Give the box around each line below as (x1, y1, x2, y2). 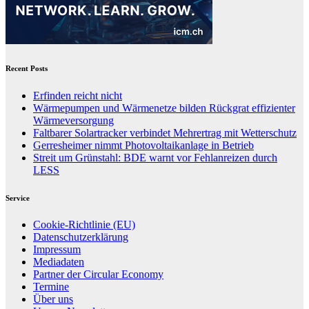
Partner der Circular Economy (33, 268, 163, 281)
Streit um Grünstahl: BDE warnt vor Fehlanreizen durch (33, 151, 277, 163)
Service (6, 193, 30, 202)
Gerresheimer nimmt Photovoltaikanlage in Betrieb (33, 139, 254, 151)
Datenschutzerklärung (33, 231, 128, 243)
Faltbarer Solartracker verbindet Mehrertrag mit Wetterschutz (33, 126, 297, 139)
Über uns (33, 293, 73, 306)
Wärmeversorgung (33, 114, 114, 126)
